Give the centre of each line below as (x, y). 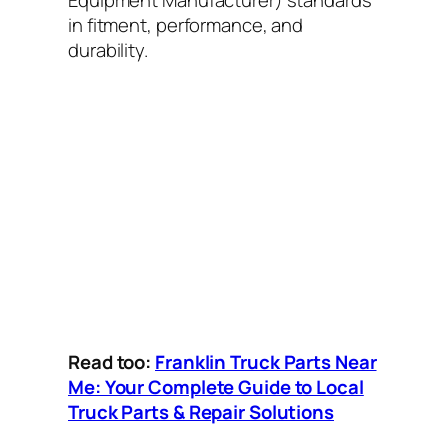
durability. (108, 50)
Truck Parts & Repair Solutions (201, 412)
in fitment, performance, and (186, 25)
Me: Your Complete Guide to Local (216, 387)
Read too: (112, 362)
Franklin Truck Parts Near (266, 362)
